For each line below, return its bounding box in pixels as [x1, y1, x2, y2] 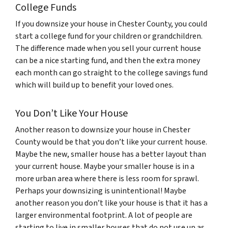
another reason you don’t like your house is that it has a [15, 197, 208, 209]
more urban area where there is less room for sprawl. [15, 173, 199, 184]
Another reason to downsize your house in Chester [15, 124, 190, 135]
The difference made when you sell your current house [15, 43, 201, 54]
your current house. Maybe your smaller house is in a [15, 161, 194, 172]
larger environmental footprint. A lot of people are [15, 210, 192, 221]
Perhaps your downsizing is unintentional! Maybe [15, 185, 186, 196]
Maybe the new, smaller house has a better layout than [15, 149, 206, 160]
